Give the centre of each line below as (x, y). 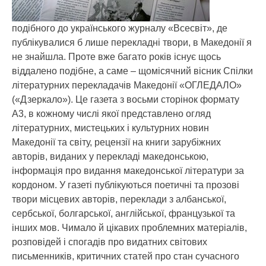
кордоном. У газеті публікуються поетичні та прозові (126, 185)
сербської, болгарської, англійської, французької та (123, 213)
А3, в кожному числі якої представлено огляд (111, 114)
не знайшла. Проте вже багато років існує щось (116, 57)
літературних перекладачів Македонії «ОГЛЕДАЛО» (127, 85)
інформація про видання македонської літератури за (128, 171)
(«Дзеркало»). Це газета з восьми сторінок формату (126, 99)
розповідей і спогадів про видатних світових (110, 242)
